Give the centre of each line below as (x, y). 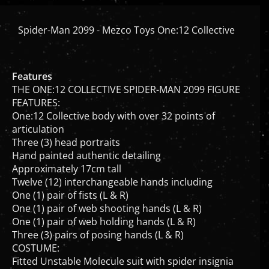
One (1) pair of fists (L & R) (70, 185)
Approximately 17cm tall (67, 158)
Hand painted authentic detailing (86, 145)
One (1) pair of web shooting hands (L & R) (107, 198)
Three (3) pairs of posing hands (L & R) (98, 224)
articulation (38, 119)
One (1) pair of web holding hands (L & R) (104, 211)
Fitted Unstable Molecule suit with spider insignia (123, 251)
